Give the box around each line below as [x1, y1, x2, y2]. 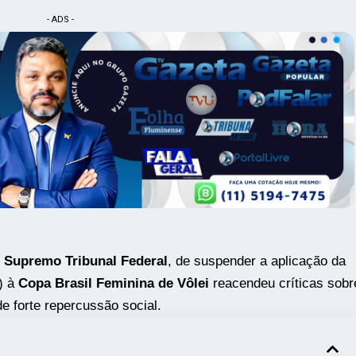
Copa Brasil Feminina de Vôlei [17, 276, 209, 292]
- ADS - [46, 14, 74, 25]
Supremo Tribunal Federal [3, 253, 168, 269]
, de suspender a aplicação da [167, 253, 346, 269]
